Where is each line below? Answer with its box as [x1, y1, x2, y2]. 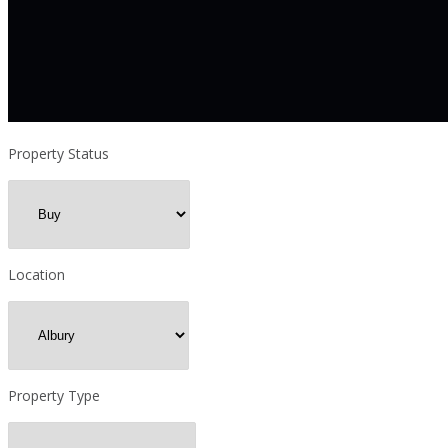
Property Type [8, 385, 100, 405]
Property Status [8, 143, 109, 163]
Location [8, 264, 65, 284]
